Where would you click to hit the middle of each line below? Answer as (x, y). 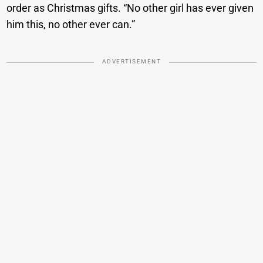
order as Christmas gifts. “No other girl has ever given (130, 8)
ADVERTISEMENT (131, 62)
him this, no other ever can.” (73, 25)
